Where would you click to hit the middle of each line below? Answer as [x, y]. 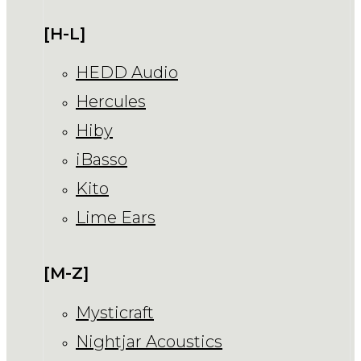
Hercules [111, 102]
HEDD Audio [127, 73]
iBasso [102, 160]
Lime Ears [116, 218]
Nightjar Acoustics [149, 341]
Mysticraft [115, 312]
